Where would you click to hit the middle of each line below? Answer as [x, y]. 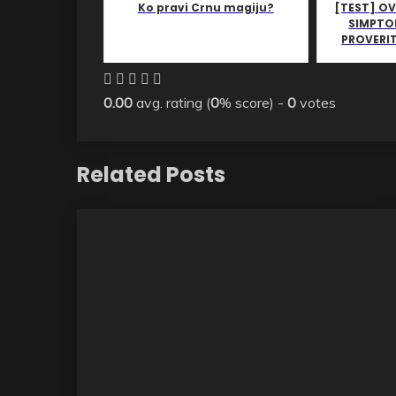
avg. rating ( [171, 102]
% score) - [253, 102]
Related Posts [151, 174]
